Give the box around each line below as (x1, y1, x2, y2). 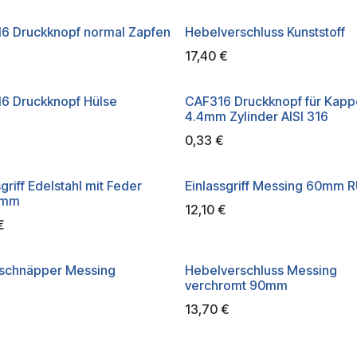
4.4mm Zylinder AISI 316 (184, 108, 328, 124)
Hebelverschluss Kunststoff (184, 24, 345, 40)
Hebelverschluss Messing (184, 262, 337, 278)
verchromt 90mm (184, 277, 288, 293)
